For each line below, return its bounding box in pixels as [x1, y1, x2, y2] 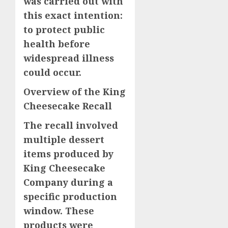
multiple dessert [23, 133, 104, 146]
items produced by [23, 148, 113, 160]
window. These [23, 205, 94, 217]
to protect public [23, 23, 105, 36]
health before [23, 38, 90, 50]
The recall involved [23, 119, 118, 132]
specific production [23, 190, 117, 203]
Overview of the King [23, 85, 126, 98]
